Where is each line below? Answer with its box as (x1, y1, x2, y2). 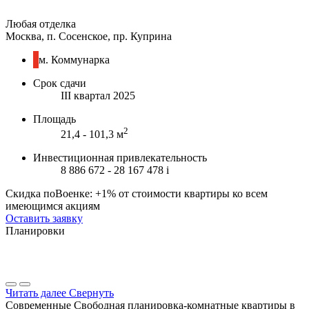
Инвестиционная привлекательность (33, 152, 207, 164)
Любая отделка (6, 17, 76, 30)
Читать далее (6, 287, 66, 299)
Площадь (33, 112, 76, 125)
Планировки (6, 225, 65, 237)
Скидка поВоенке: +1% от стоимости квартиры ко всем (6, 188, 268, 200)
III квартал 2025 (61, 89, 135, 101)
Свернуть (69, 287, 114, 299)
